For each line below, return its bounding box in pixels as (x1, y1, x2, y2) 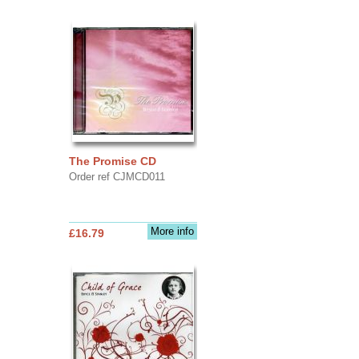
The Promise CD (68, 154, 156, 167)
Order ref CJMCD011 (68, 170, 165, 183)
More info (150, 224, 194, 237)
